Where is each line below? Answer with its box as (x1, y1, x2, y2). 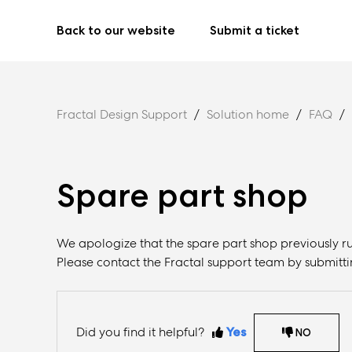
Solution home (207, 106, 289, 123)
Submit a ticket (210, 22, 299, 38)
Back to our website (57, 22, 175, 38)
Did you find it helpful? (76, 324, 204, 340)
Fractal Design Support (57, 106, 187, 123)
